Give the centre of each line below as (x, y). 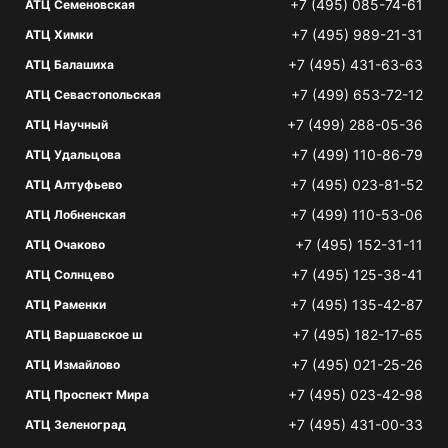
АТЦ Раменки (65, 304)
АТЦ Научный (66, 124)
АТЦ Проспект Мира (87, 394)
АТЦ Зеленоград (75, 424)
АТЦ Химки (59, 34)
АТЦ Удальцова (73, 154)
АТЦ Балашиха (69, 64)
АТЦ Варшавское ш (83, 334)
